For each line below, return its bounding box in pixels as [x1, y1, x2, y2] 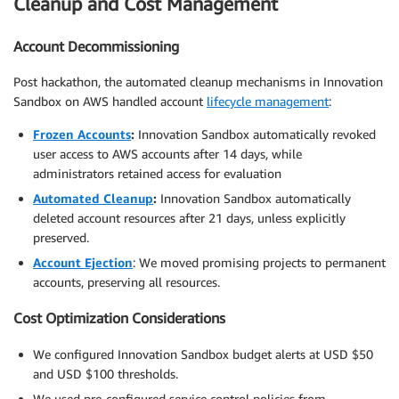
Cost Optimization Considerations [13, 309, 225, 328]
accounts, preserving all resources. [33, 274, 220, 290]
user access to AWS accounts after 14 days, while [33, 146, 302, 162]
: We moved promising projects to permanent [133, 255, 386, 271]
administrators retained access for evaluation [33, 166, 281, 182]
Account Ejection [33, 255, 133, 271]
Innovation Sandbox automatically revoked [134, 126, 376, 142]
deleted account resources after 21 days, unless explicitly [33, 210, 346, 226]
